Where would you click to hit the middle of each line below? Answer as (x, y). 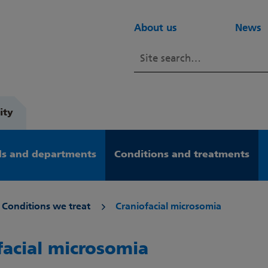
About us (156, 28)
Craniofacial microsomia (168, 207)
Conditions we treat (46, 207)
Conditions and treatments (182, 155)
